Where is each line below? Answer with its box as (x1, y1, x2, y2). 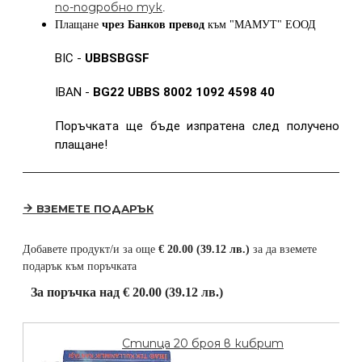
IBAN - (55, 85, 93, 100)
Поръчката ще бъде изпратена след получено (55, 119, 339, 134)
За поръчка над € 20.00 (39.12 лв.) (31, 284, 223, 301)
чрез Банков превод (102, 19, 204, 32)
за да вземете (250, 243, 317, 256)
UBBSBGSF (85, 51, 149, 66)
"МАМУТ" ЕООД (229, 19, 316, 32)
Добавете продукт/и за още (23, 243, 158, 256)
